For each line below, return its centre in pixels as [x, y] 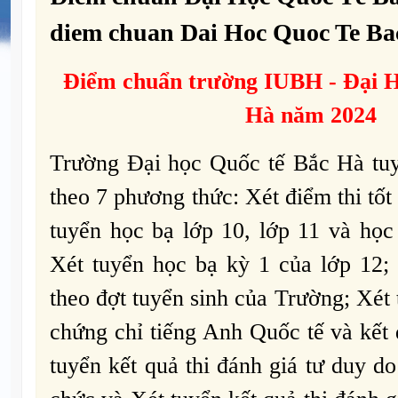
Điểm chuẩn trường [163, 82]
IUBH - [303, 82]
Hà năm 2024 [310, 115]
